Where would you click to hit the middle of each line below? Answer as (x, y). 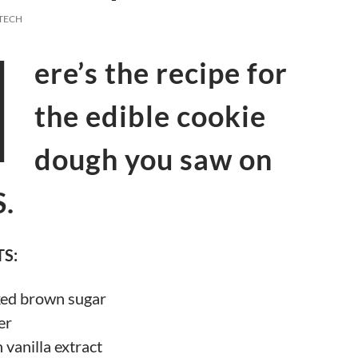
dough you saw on (153, 159)
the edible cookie (150, 116)
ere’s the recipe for (161, 73)
